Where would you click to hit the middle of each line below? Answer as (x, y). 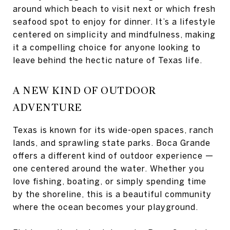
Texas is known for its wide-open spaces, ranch (113, 130)
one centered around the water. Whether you (109, 168)
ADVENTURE (47, 108)
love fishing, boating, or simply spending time (110, 181)
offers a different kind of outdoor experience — (113, 156)
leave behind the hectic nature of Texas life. (108, 60)
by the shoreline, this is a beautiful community (112, 194)
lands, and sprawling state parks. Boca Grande (112, 143)
